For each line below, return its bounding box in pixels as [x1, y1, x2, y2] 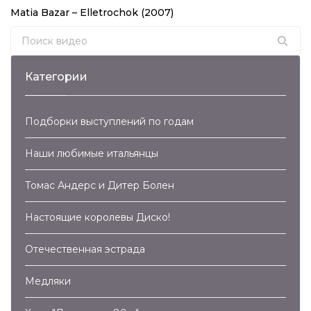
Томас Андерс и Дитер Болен [25, 178, 174, 192]
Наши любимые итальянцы [25, 146, 158, 160]
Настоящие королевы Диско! [25, 210, 170, 224]
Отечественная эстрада [25, 242, 145, 255]
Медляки [25, 274, 71, 287]
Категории [25, 69, 87, 83]
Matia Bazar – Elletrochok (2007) [10, 6, 174, 19]
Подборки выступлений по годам [25, 115, 194, 128]
